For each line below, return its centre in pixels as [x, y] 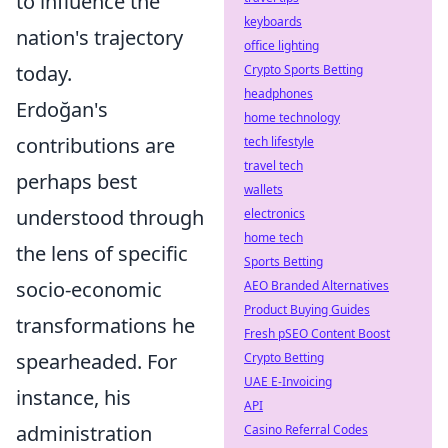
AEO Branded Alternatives [316, 285]
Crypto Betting [284, 357]
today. [44, 73]
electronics [274, 213]
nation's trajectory [99, 37]
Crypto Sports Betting [303, 69]
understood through [110, 217]
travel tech [273, 165]
